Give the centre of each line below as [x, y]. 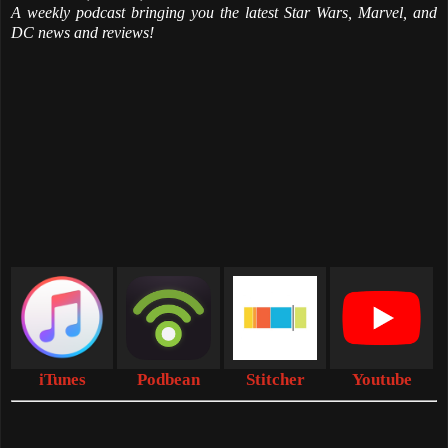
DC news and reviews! [82, 32]
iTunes [62, 380]
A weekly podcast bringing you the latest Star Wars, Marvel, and [224, 12]
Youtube [381, 380]
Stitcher [275, 380]
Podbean [169, 380]
